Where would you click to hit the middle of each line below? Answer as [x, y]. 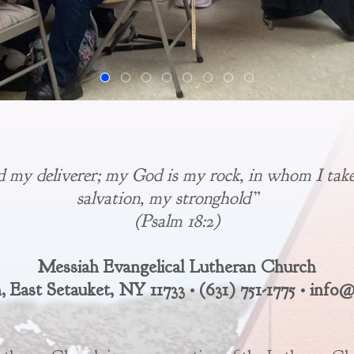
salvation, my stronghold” [177, 198]
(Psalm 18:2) [177, 220]
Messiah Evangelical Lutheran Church [177, 266]
